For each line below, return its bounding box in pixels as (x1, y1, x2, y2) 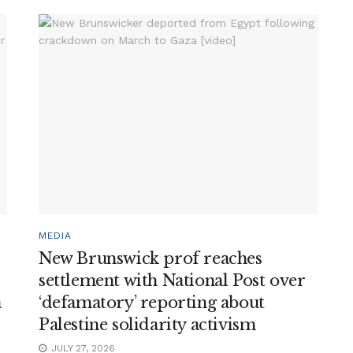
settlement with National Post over (39, 270, 305, 290)
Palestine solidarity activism (39, 314, 256, 334)
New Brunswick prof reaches (39, 248, 262, 268)
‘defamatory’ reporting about (39, 292, 265, 312)
